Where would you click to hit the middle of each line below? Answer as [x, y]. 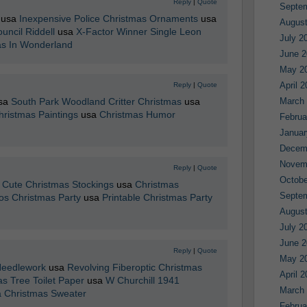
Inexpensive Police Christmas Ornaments [108, 19]
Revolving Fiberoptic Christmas [134, 267]
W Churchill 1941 [142, 280]
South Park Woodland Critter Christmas [96, 101]
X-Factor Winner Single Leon [138, 32]
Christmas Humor [137, 114]
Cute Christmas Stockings [58, 184]
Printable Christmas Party [157, 197]
